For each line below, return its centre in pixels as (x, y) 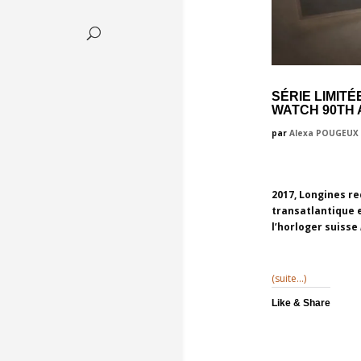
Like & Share (301, 303)
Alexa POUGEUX (324, 133)
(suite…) (288, 278)
